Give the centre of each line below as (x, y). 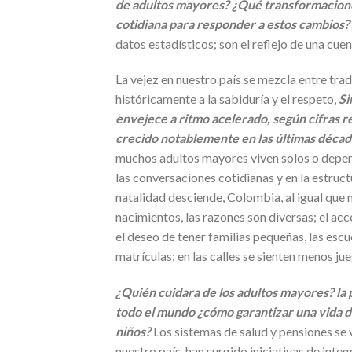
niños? (133, 332)
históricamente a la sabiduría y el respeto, (227, 99)
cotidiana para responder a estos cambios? (233, 24)
